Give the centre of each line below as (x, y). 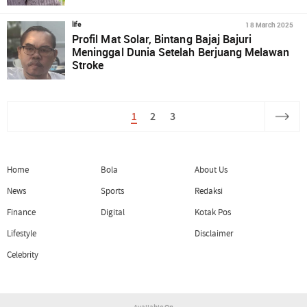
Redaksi (209, 191)
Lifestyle (22, 234)
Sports (112, 191)
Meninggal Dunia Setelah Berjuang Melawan (181, 52)
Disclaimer (214, 234)
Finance (22, 212)
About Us (211, 170)
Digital (113, 212)
